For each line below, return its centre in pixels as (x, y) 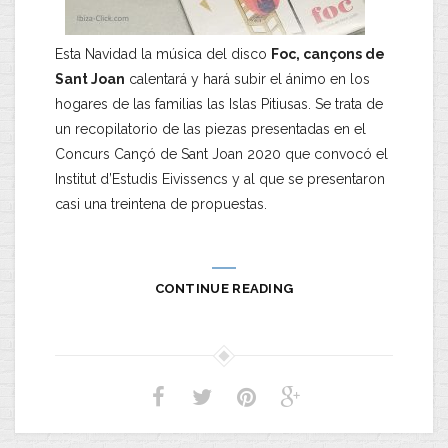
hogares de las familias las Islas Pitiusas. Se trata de (219, 104)
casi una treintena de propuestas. (161, 204)
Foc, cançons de (328, 54)
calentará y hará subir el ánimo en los (247, 79)
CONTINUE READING (224, 288)
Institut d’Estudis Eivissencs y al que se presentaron (220, 179)
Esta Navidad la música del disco (163, 54)
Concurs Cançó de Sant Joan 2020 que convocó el (221, 154)
